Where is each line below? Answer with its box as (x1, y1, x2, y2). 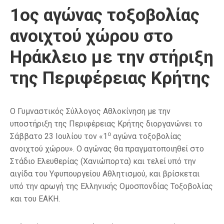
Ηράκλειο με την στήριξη (10, 46, 213, 67)
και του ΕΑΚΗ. (10, 193, 60, 203)
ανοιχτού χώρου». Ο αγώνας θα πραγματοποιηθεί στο (10, 143, 204, 153)
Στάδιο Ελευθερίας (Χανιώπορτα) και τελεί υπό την (10, 156, 196, 166)
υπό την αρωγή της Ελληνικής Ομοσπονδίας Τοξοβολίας (10, 181, 213, 191)
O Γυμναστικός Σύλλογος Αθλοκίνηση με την (10, 106, 170, 116)
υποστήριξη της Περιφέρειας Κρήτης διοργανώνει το (10, 118, 202, 128)
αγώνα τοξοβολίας (111, 131, 181, 141)
